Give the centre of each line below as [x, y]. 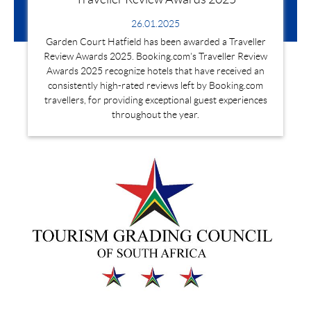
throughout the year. [155, 115]
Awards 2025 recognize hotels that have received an [155, 71]
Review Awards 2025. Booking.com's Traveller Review [155, 57]
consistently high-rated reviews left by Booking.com [155, 86]
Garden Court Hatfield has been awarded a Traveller [155, 42]
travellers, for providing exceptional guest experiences [155, 100]
